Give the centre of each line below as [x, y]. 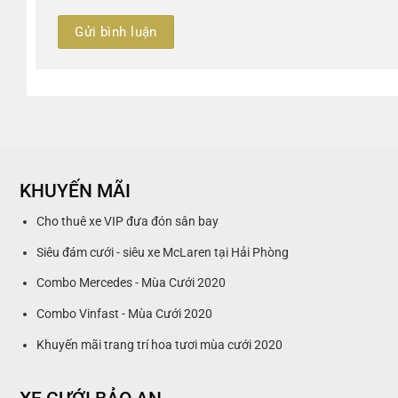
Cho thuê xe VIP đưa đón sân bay [127, 222]
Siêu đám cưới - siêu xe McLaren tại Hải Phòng [162, 252]
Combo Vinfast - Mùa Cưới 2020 [124, 314]
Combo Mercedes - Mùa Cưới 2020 [131, 283]
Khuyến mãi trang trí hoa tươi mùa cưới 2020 [159, 345]
